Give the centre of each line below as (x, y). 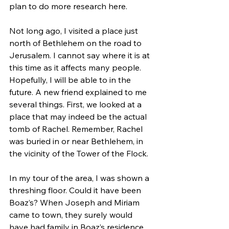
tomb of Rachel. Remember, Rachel (77, 129)
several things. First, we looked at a (76, 104)
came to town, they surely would (72, 214)
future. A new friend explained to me (79, 92)
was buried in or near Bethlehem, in (77, 141)
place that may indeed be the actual (79, 116)
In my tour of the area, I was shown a (80, 178)
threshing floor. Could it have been (76, 190)
